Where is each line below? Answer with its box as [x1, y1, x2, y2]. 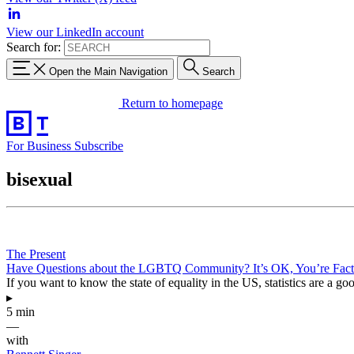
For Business [6, 138, 74, 153]
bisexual [6, 168, 73, 190]
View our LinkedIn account [6, 25, 144, 39]
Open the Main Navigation [49, 65, 168, 77]
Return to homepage [122, 96, 223, 110]
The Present [6, 247, 66, 261]
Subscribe [74, 138, 123, 153]
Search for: [6, 40, 61, 54]
